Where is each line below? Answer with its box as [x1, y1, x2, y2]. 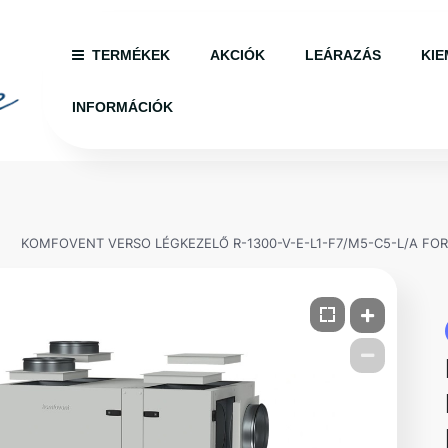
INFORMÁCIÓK [71, 99, 173, 115]
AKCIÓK [209, 47, 265, 63]
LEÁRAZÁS [304, 47, 381, 63]
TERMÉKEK [91, 47, 170, 63]
